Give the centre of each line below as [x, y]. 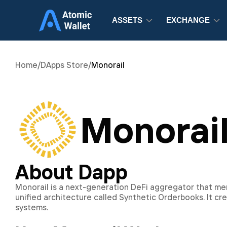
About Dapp [71, 172]
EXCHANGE [188, 20]
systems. [32, 207]
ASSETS [127, 20]
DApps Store [64, 65]
